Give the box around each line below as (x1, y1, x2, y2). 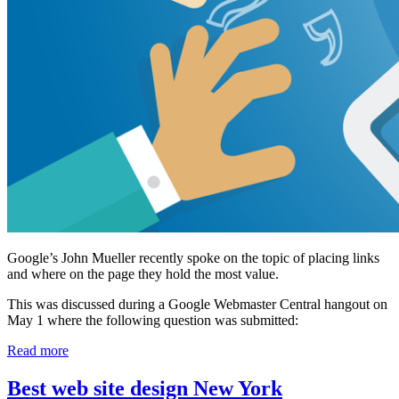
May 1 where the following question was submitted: (7, 313, 298, 329)
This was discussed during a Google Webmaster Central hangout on (7, 297, 387, 313)
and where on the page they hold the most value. (7, 266, 279, 282)
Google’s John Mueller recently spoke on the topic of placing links (7, 250, 379, 266)
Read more (7, 343, 69, 359)
